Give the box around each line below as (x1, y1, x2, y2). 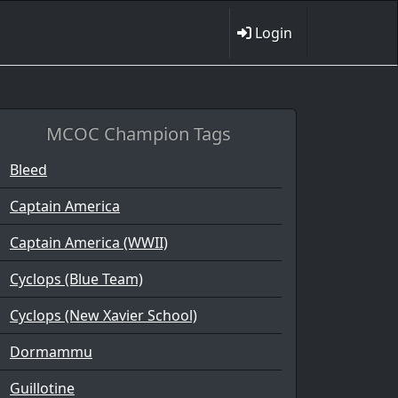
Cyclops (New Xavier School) (10, 306, 197, 325)
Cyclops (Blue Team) (10, 269, 143, 289)
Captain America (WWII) (10, 233, 168, 252)
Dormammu (10, 342, 92, 362)
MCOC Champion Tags (46, 122, 231, 146)
